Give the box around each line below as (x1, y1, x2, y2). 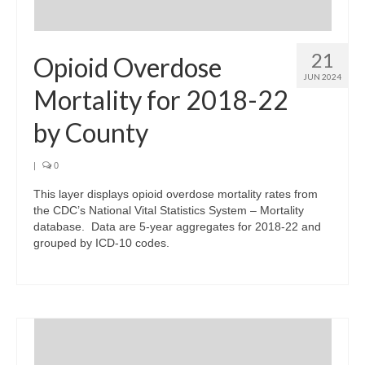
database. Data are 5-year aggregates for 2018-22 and (33, 220, 321, 233)
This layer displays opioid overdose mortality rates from (33, 187, 318, 200)
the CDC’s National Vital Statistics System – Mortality (33, 204, 304, 217)
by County (33, 117, 148, 148)
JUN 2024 (303, 72, 341, 81)
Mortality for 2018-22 (33, 84, 288, 116)
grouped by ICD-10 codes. (33, 236, 169, 249)
